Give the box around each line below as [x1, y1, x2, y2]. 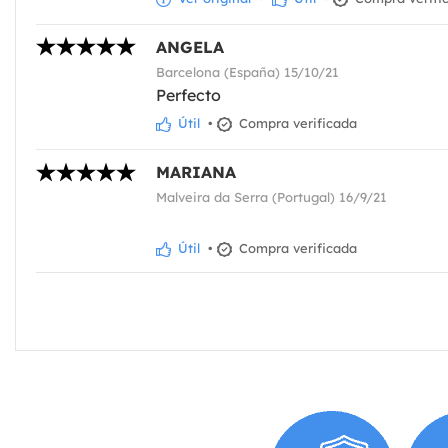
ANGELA [156, 36, 224, 57]
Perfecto [156, 84, 221, 105]
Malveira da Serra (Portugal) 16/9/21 [156, 188, 387, 205]
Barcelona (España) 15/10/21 [156, 63, 339, 80]
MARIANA [156, 161, 236, 182]
